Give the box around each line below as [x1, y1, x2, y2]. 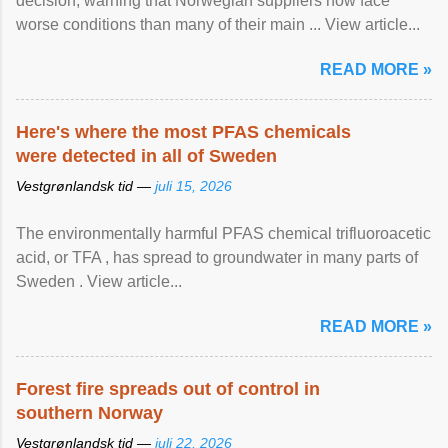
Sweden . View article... [16, 273, 182, 290]
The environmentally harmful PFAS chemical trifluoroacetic [16, 225, 431, 242]
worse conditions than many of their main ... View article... [16, 16, 420, 33]
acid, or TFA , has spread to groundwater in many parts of [16, 249, 418, 266]
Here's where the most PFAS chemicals [16, 122, 351, 142]
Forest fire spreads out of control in [16, 379, 320, 399]
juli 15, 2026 [155, 178, 232, 194]
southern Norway [16, 403, 163, 423]
